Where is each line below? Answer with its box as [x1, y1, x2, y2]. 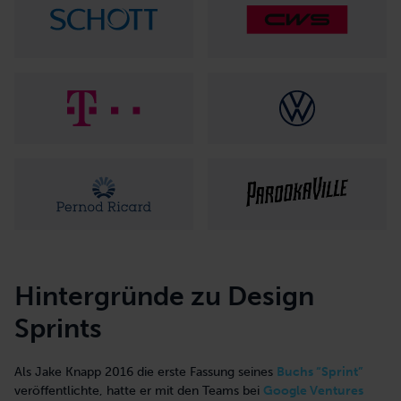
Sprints [14, 311, 102, 345]
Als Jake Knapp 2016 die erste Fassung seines [14, 363, 277, 380]
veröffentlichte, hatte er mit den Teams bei [14, 382, 263, 398]
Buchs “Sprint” [277, 363, 363, 380]
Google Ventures [263, 382, 363, 398]
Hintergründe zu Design [14, 279, 314, 312]
